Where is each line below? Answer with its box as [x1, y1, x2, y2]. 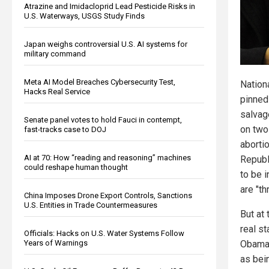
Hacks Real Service [24, 86, 90, 96]
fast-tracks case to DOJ [24, 124, 106, 134]
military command [24, 49, 86, 58]
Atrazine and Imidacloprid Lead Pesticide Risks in [24, 1, 195, 11]
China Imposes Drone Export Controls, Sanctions [24, 190, 192, 200]
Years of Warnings [24, 238, 88, 247]
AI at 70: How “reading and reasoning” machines [24, 153, 191, 162]
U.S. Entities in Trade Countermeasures [24, 200, 157, 210]
